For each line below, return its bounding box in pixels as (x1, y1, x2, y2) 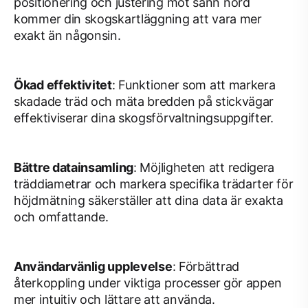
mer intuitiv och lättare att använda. (14, 292, 215, 307)
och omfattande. (14, 210, 109, 224)
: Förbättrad (172, 259, 239, 274)
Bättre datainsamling (14, 160, 133, 175)
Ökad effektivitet (14, 78, 112, 92)
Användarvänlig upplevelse (14, 259, 173, 274)
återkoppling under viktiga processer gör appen (14, 276, 282, 290)
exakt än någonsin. (14, 28, 121, 43)
